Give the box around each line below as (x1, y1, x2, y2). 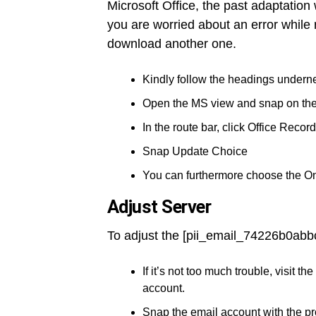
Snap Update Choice (142, 145, 248, 157)
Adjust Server (107, 196, 212, 217)
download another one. (107, 37, 236, 51)
